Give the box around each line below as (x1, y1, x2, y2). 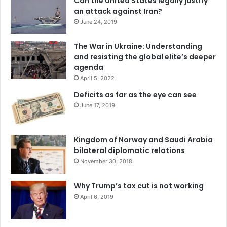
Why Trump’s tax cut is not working (74, 180, 204, 191)
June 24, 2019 (80, 18, 117, 26)
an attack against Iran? (74, 6, 162, 17)
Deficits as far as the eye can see (74, 90, 197, 100)
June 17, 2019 (80, 102, 115, 109)
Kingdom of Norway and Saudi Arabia (74, 135, 213, 145)
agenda (74, 62, 103, 73)
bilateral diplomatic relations (74, 145, 185, 156)
